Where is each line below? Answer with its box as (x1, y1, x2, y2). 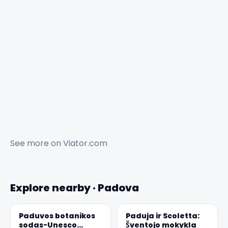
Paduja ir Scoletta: (126, 210, 199, 221)
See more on (10, 137, 63, 149)
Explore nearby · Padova (10, 180, 139, 195)
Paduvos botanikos (19, 210, 95, 221)
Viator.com (63, 137, 107, 149)
